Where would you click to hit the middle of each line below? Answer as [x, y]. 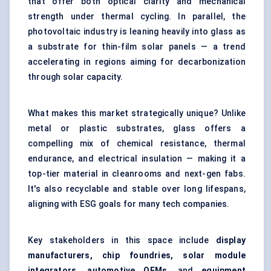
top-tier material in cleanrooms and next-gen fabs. [137, 174]
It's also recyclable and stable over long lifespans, [137, 189]
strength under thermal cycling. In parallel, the [137, 17]
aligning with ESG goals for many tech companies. [129, 204]
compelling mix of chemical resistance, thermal [137, 144]
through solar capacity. [76, 77]
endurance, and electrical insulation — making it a [137, 159]
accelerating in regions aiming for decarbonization [137, 62]
